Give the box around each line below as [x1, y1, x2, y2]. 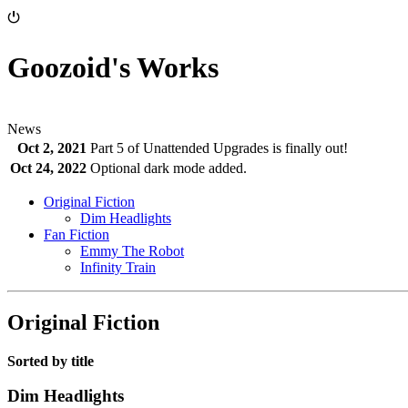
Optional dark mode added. [90, 159, 247, 176]
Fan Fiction [44, 226, 109, 242]
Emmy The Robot [80, 242, 184, 259]
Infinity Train [80, 259, 156, 275]
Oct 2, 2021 [17, 139, 87, 156]
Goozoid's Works [7, 51, 219, 85]
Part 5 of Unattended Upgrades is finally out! [90, 139, 348, 156]
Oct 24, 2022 [10, 159, 87, 176]
